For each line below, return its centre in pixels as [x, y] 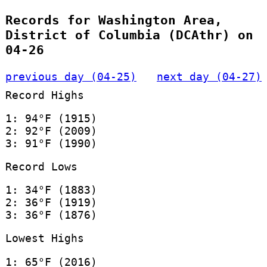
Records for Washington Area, [114, 20]
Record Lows [41, 166]
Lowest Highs [44, 238]
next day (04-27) [209, 76]
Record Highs [44, 95]
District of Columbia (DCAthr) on [129, 35]
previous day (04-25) [71, 76]
